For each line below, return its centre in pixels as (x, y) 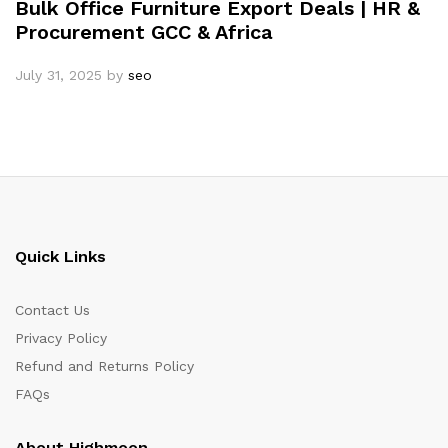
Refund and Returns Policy (104, 366)
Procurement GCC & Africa (144, 32)
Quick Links (60, 257)
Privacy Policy (61, 338)
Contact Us (52, 310)
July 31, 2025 (58, 75)
